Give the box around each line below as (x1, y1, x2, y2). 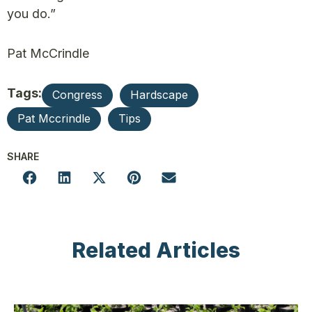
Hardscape (130, 88, 188, 102)
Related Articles (72, 237, 240, 263)
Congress (52, 88, 102, 102)
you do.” (7, 6, 56, 21)
